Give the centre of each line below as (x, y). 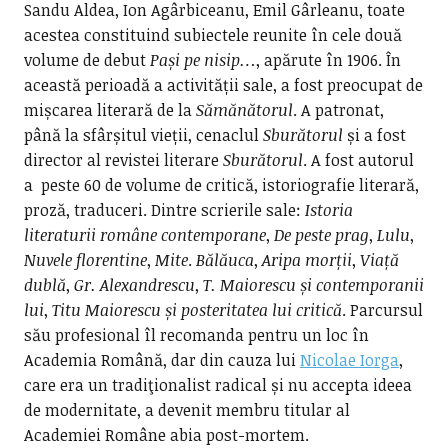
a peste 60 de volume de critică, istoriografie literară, (221, 185)
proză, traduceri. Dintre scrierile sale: (164, 210)
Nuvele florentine (85, 260)
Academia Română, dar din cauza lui (161, 360)
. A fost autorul (358, 160)
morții (328, 260)
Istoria (328, 210)
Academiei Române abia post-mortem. (166, 435)
